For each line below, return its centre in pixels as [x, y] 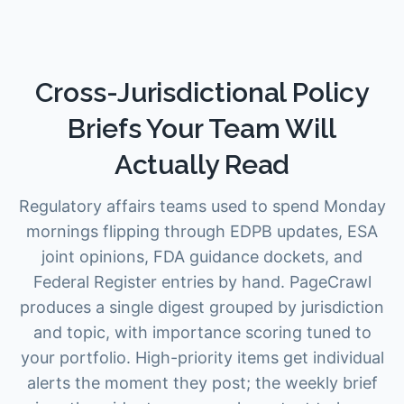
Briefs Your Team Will [202, 129]
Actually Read [202, 165]
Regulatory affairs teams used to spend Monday [202, 206]
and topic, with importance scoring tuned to [202, 332]
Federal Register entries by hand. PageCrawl [202, 282]
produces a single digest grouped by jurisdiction [202, 307]
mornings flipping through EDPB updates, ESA [202, 231]
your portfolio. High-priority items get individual [202, 358]
